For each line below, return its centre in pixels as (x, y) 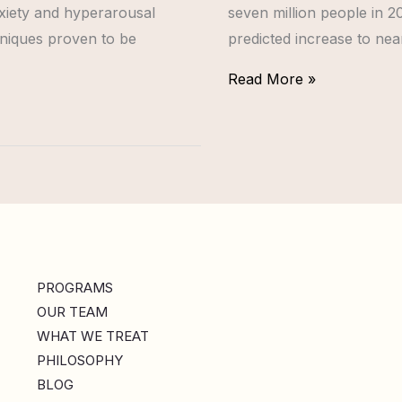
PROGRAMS (74, 288)
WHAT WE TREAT (92, 336)
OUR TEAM (72, 312)
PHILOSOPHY (79, 361)
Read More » (272, 79)
